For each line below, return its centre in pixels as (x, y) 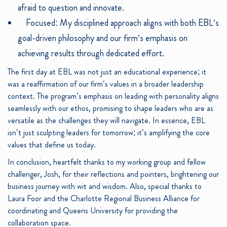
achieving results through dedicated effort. (91, 53)
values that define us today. (52, 145)
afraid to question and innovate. (71, 8)
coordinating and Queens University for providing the (93, 211)
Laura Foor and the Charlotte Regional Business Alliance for (104, 199)
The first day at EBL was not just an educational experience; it (107, 72)
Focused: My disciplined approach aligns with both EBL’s (118, 23)
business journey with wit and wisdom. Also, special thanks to (105, 186)
